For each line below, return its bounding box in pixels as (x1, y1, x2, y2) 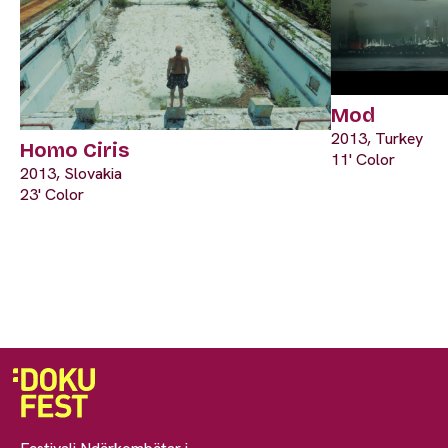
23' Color (20, 184, 84, 206)
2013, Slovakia (20, 163, 122, 185)
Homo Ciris (20, 138, 129, 163)
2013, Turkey (331, 127, 423, 149)
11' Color (331, 148, 395, 170)
